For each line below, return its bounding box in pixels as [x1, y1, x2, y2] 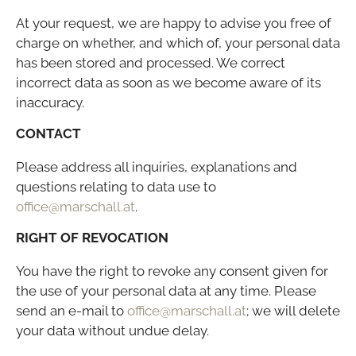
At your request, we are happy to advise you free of [16, 14, 331, 31]
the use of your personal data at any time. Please [16, 282, 316, 299]
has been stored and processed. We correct [16, 54, 285, 71]
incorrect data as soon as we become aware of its [16, 74, 321, 91]
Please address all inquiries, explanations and [16, 158, 297, 175]
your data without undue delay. [16, 322, 209, 339]
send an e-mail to [16, 302, 124, 319]
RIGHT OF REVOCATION [16, 229, 168, 246]
